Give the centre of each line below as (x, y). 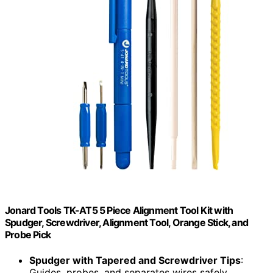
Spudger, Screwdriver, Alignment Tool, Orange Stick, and (127, 223)
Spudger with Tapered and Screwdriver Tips (135, 260)
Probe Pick (28, 235)
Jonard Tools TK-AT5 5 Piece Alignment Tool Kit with (119, 211)
